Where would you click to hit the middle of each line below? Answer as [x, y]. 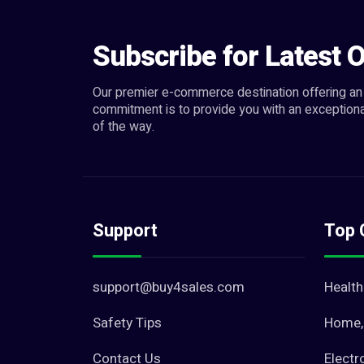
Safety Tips [127, 323]
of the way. [123, 126]
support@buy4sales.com [169, 287]
